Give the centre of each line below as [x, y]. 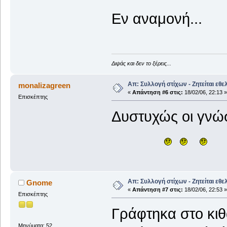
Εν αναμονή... [157, 18]
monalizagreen [45, 86]
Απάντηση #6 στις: [157, 92]
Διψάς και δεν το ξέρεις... [141, 64]
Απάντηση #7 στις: [157, 190]
